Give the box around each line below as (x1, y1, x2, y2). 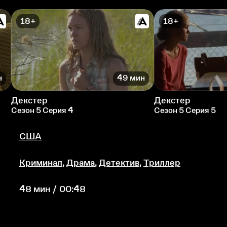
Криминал (19, 157, 62, 168)
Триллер (143, 157, 180, 168)
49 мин (117, 73, 145, 83)
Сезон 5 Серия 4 (11, 105, 73, 115)
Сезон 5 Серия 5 (154, 105, 216, 115)
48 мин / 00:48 (19, 183, 86, 194)
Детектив (99, 157, 139, 168)
